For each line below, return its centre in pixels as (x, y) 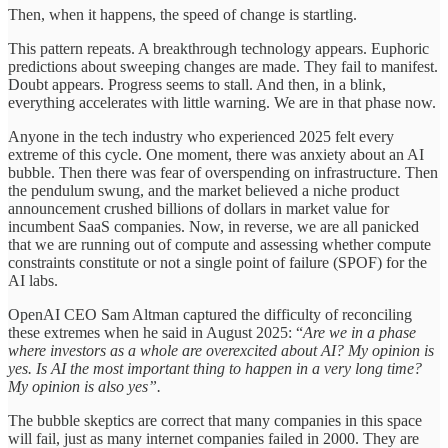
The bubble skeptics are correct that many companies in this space (215, 421)
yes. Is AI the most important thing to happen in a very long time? (215, 369)
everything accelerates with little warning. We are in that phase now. (222, 103)
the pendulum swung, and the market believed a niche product (203, 191)
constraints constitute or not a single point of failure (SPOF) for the (217, 263)
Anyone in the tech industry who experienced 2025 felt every (201, 137)
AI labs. (33, 281)
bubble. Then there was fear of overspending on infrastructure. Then (223, 173)
